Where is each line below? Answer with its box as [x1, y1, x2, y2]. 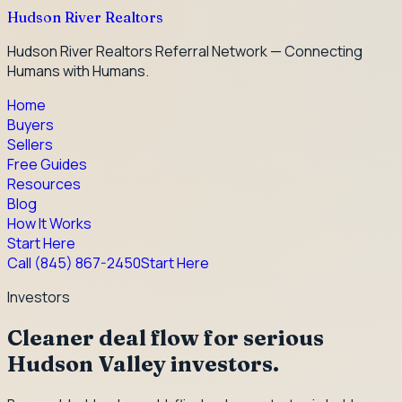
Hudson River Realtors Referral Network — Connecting [7, 41, 363, 61]
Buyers [7, 115, 54, 135]
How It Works [7, 214, 92, 233]
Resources [7, 174, 81, 194]
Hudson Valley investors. [7, 350, 279, 377]
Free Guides [7, 154, 87, 174]
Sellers [7, 135, 53, 154]
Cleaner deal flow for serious [7, 324, 324, 351]
